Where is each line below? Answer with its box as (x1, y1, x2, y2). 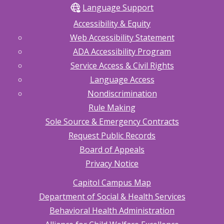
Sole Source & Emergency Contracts (45, 115, 179, 127)
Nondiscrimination (87, 87, 157, 99)
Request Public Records (68, 129, 155, 141)
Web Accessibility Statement (69, 31, 174, 43)
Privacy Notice (85, 157, 138, 169)
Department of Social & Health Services (38, 190, 185, 202)
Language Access (89, 73, 154, 85)
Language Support (82, 2, 153, 13)
